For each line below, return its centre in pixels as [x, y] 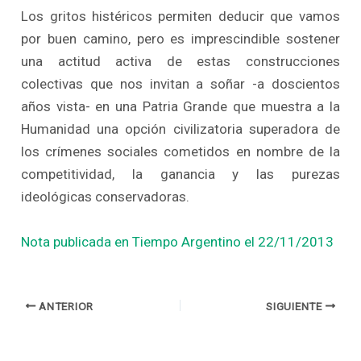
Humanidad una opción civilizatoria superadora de [180, 129]
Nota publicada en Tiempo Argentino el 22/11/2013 [178, 241]
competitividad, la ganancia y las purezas [180, 174]
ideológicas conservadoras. [106, 197]
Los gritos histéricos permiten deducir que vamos [180, 17]
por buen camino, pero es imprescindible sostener [180, 39]
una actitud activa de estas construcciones [180, 62]
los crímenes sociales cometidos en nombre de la [180, 152]
